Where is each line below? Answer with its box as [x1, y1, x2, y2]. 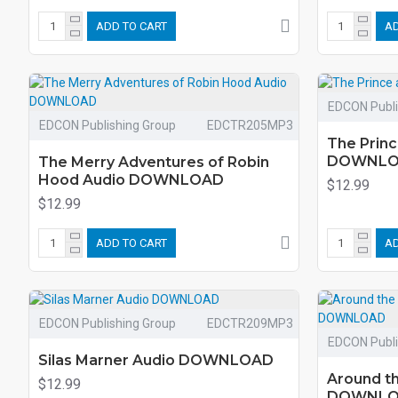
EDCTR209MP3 [206, 315, 293, 330]
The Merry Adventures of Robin [38, 153, 269, 171]
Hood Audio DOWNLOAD [38, 171, 224, 188]
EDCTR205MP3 [206, 117, 293, 132]
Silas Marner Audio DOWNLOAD [38, 351, 274, 369]
